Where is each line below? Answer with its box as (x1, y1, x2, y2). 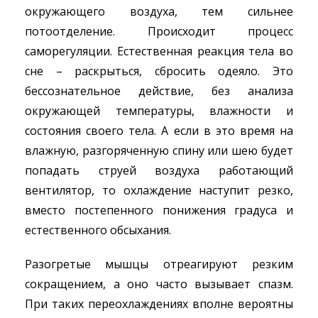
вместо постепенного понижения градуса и (25, 202, 293, 218)
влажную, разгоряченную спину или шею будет (25, 143, 293, 158)
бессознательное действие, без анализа (25, 83, 293, 99)
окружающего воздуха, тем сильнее (25, 4, 293, 19)
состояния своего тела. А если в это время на (25, 123, 293, 138)
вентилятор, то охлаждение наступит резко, (25, 182, 293, 198)
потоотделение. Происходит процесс (25, 23, 293, 39)
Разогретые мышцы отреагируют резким (25, 256, 293, 272)
